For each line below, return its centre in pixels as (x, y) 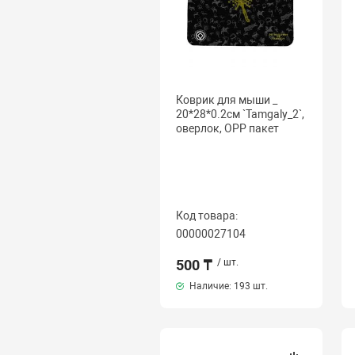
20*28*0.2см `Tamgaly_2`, (240, 114)
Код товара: (206, 216)
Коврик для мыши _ (226, 100)
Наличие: (210, 286)
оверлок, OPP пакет (227, 128)
